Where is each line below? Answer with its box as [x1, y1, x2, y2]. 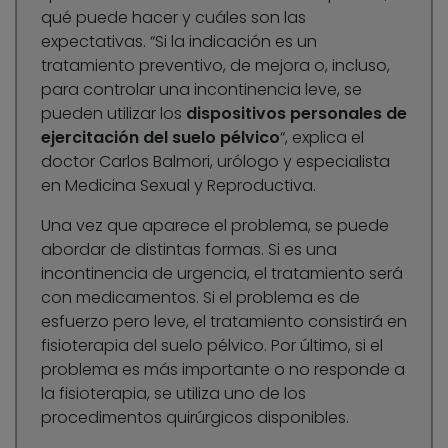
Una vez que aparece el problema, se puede [41, 213, 389, 237]
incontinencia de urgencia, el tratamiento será [41, 261, 403, 285]
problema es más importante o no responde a [41, 357, 405, 381]
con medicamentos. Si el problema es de [41, 285, 360, 309]
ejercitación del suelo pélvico [41, 125, 280, 149]
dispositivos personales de [186, 101, 407, 125]
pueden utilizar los [41, 101, 186, 125]
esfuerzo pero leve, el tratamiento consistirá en [41, 309, 407, 333]
